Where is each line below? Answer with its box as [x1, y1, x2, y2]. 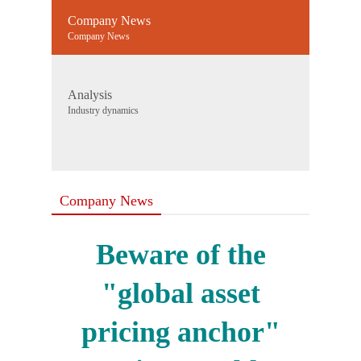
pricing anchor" [81, 316, 280, 349]
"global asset [101, 277, 260, 310]
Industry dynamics [68, 105, 139, 117]
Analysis [68, 88, 112, 102]
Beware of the [95, 239, 266, 272]
